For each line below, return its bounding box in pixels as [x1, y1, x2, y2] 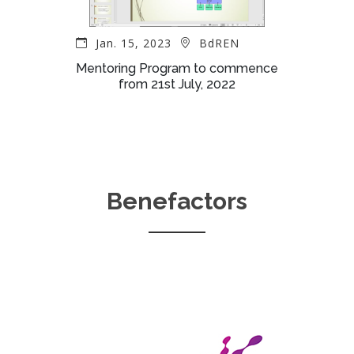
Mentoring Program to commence [76, 60, 278, 76]
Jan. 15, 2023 [96, 35, 175, 51]
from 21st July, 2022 [119, 76, 235, 92]
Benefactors [107, 186, 247, 215]
